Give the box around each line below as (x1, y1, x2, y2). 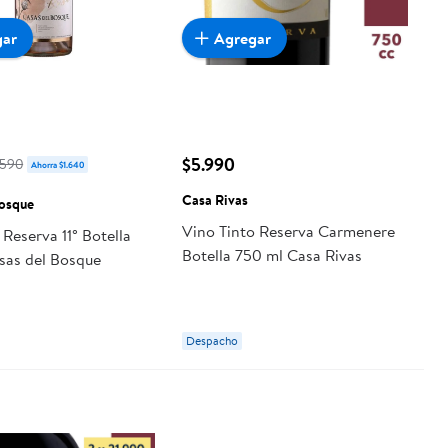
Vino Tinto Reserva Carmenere (181, 220, 395, 243)
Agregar (213, 26, 271, 49)
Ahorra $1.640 (31, 158, 85, 172)
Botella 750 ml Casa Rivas (181, 244, 362, 267)
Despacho (185, 332, 238, 350)
